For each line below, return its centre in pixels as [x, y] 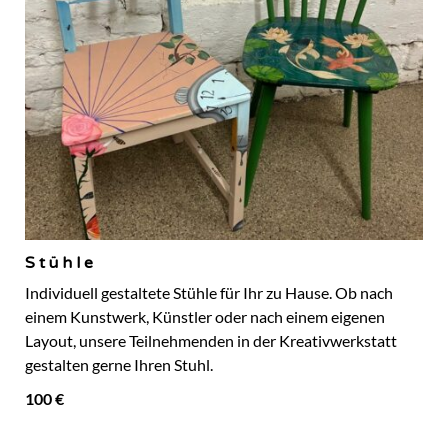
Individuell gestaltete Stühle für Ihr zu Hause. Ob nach [209, 293]
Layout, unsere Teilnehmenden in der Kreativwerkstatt [211, 341]
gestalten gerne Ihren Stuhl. [119, 365]
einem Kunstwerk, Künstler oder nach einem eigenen [205, 317]
